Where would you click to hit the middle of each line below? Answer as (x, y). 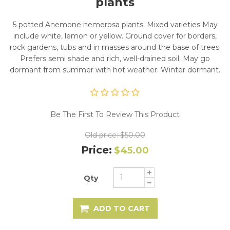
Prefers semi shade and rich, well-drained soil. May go (115, 58)
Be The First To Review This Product (115, 114)
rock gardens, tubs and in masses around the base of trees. (115, 47)
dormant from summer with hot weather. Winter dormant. (115, 70)
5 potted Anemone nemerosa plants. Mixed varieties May (115, 24)
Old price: (101, 135)
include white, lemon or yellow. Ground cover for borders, (115, 36)
